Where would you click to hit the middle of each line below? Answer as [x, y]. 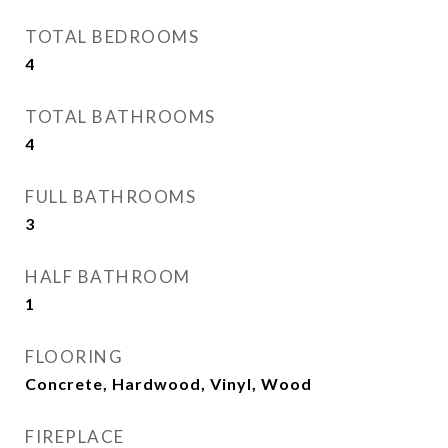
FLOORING [74, 356]
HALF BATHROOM [108, 276]
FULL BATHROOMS [110, 196]
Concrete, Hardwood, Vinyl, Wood [168, 383]
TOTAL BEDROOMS [112, 36]
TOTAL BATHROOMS [120, 116]
